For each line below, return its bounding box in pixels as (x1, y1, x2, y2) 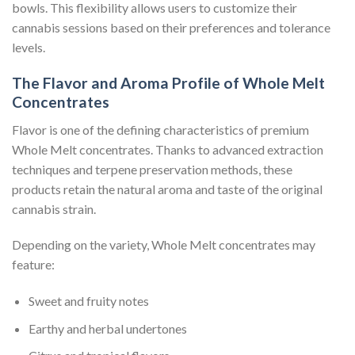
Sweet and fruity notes (28, 293, 149, 309)
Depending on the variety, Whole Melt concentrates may (12, 237, 315, 253)
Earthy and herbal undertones (28, 320, 187, 336)
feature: (12, 257, 55, 273)
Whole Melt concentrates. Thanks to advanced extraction (12, 141, 323, 157)
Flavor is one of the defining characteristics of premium (12, 121, 309, 137)
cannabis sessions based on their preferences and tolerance (12, 20, 330, 36)
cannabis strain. (12, 200, 96, 216)
